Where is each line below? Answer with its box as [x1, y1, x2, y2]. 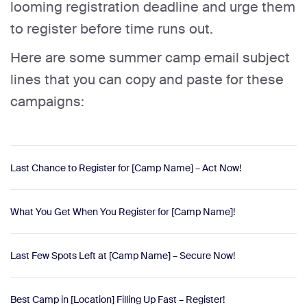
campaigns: [10, 93, 84, 111]
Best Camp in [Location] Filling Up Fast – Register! [10, 293, 225, 306]
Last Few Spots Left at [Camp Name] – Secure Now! [10, 249, 235, 262]
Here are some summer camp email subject [10, 49, 290, 67]
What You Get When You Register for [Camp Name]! [10, 205, 235, 218]
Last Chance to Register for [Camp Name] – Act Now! [10, 161, 241, 174]
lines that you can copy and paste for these [10, 71, 284, 89]
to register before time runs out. [10, 20, 217, 38]
